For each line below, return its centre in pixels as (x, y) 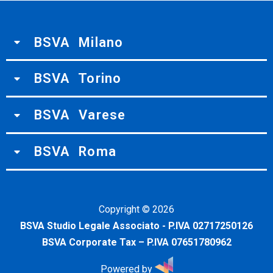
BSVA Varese (80, 115)
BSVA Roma (75, 151)
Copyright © (126, 209)
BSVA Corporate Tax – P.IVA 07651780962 (136, 242)
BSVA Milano (79, 42)
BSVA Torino (78, 79)
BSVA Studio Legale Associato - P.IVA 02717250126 (136, 225)
